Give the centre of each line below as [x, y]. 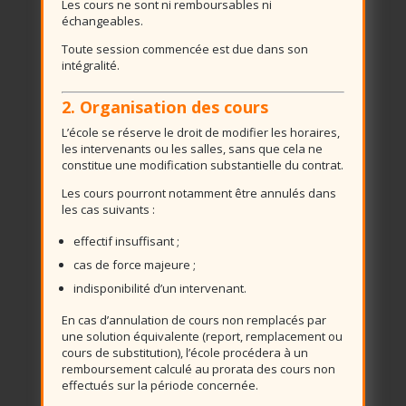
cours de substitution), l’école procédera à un [184, 353]
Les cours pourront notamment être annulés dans [198, 193]
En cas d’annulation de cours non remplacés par [193, 320]
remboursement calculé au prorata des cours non [198, 369]
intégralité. [90, 65]
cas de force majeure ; [134, 265]
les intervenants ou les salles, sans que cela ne [192, 149]
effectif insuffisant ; [126, 241]
